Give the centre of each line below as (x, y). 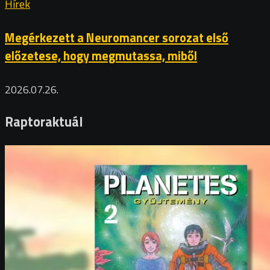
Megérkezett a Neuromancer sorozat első (117, 37)
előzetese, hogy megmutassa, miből (101, 55)
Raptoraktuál (44, 122)
